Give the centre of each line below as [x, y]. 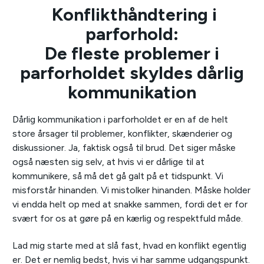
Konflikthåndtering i [132, 15]
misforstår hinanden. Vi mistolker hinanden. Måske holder [131, 190]
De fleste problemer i [132, 54]
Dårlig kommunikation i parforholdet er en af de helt [120, 120]
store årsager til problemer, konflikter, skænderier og [122, 134]
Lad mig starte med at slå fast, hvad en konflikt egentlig [129, 246]
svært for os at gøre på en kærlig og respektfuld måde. [128, 219]
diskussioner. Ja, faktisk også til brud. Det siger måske [124, 148]
